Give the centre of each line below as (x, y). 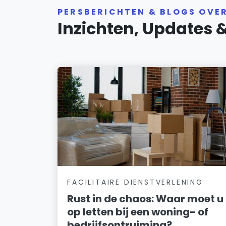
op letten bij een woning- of (138, 212)
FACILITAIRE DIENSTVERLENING (135, 182)
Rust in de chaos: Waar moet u (146, 199)
